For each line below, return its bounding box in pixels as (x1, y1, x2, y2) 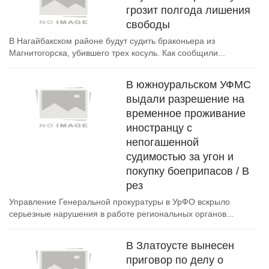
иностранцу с (126, 122, 192, 134)
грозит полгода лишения (126, 4, 250, 16)
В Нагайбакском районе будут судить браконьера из (9, 36, 215, 46)
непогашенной (126, 136, 199, 148)
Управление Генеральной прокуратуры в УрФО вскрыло (9, 197, 230, 207)
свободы (126, 19, 170, 31)
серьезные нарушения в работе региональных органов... (9, 209, 234, 219)
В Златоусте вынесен (126, 240, 234, 252)
